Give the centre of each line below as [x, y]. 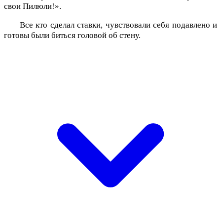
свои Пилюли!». [33, 6]
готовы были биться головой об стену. [72, 35]
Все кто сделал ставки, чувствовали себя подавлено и [118, 25]
